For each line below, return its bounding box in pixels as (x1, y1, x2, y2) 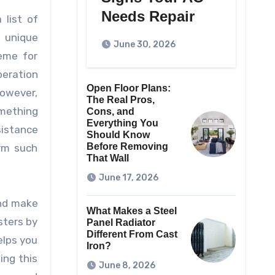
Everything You (86, 118, 158, 129)
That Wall (86, 153, 129, 164)
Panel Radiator (86, 217, 155, 228)
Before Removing (86, 141, 168, 152)
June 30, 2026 (113, 39, 176, 50)
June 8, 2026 (98, 260, 155, 271)
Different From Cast (86, 229, 177, 240)
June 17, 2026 (98, 172, 158, 184)
